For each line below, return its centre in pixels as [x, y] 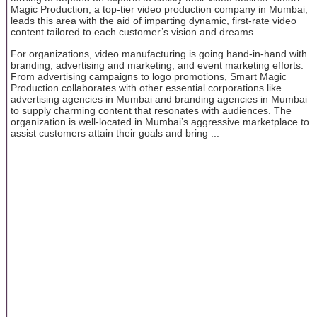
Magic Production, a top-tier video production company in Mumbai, [159, 10]
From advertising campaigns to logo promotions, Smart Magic [149, 76]
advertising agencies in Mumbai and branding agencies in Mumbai [159, 99]
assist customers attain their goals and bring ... [115, 133]
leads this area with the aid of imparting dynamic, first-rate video [154, 21]
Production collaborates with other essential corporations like [146, 87]
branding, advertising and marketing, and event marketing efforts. [157, 65]
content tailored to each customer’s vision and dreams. [133, 32]
